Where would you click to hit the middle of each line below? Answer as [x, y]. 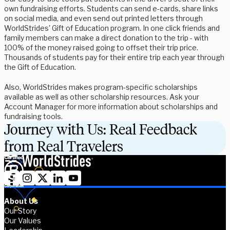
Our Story [20, 210]
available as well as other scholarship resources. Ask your [102, 97]
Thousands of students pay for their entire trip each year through [114, 57]
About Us [21, 201]
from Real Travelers [64, 147]
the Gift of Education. [40, 67]
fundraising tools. [33, 117]
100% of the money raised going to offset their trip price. [101, 48]
